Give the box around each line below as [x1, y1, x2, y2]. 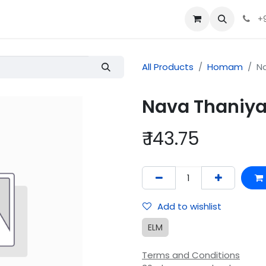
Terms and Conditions [142, 249, 240, 262]
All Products [142, 61, 194, 74]
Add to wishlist [157, 199, 221, 213]
